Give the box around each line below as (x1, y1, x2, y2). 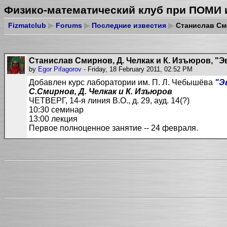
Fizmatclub (8, 21, 46, 29)
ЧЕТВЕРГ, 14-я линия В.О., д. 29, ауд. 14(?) (29, 96, 190, 105)
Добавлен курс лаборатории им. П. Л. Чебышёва (29, 78, 215, 87)
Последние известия (92, 21, 166, 29)
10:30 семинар (29, 105, 84, 114)
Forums (56, 21, 82, 29)
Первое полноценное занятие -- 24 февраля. (29, 124, 198, 132)
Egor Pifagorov (38, 65, 82, 73)
